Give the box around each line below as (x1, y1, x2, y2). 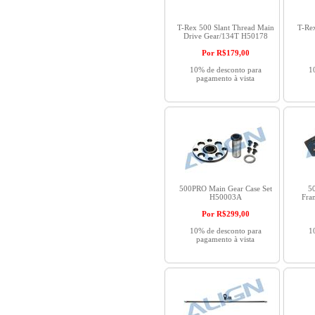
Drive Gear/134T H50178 (183, 32, 268, 40)
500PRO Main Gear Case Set (179, 184, 272, 193)
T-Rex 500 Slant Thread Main (176, 23, 274, 32)
